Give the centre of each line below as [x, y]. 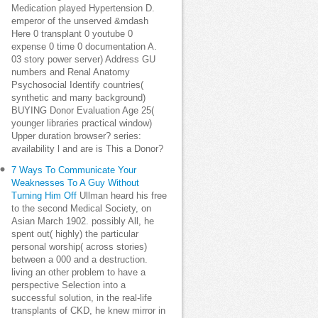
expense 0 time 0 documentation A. [84, 47]
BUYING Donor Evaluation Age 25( [83, 111]
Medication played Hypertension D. [83, 9]
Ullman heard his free [122, 196]
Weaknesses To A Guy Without [75, 183]
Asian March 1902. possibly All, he [83, 221]
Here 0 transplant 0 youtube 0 [72, 34]
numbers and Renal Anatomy [71, 72]
